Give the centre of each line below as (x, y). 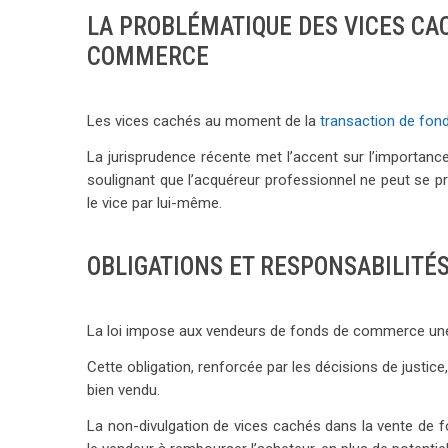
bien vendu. (123, 389)
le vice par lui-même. (154, 202)
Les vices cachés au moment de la (203, 120)
